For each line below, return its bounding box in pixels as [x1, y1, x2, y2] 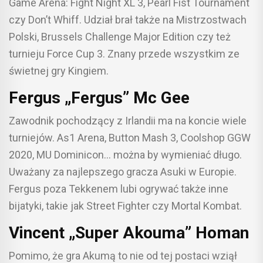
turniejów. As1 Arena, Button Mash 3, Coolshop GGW [9, 131, 251, 144]
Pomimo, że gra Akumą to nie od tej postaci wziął [9, 249, 237, 262]
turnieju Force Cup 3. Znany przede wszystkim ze [9, 47, 240, 60]
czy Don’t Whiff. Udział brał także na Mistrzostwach [9, 13, 247, 26]
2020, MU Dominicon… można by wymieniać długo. [9, 148, 242, 161]
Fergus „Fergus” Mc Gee [9, 87, 190, 107]
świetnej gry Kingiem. [9, 64, 109, 77]
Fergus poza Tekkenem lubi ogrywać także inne [9, 182, 228, 195]
